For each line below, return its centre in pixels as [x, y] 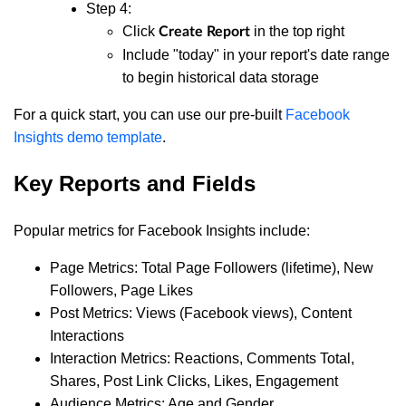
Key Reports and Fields [135, 183]
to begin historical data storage [221, 77]
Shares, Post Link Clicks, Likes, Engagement [194, 381]
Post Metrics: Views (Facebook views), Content [201, 313]
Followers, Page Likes [121, 290]
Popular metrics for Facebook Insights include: [162, 230]
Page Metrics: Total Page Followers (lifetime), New [212, 267]
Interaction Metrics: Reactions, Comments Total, [202, 358]
